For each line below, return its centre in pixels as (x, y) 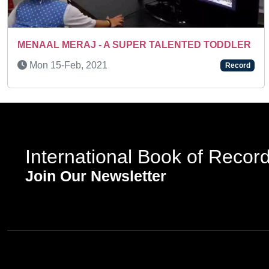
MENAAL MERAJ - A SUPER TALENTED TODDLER (134, 45)
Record (237, 66)
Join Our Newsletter (96, 176)
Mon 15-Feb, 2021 (67, 65)
